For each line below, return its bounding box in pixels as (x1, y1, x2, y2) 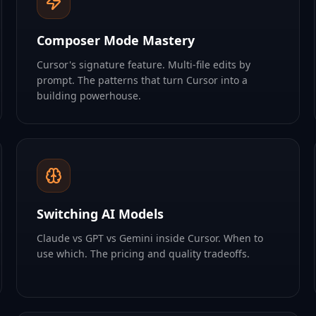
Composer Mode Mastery (36, 32, 195, 49)
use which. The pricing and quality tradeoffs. (36, 247, 250, 260)
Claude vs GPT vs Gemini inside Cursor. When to (36, 231, 263, 245)
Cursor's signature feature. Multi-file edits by (36, 58, 250, 71)
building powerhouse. (36, 89, 141, 102)
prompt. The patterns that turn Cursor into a (36, 73, 248, 87)
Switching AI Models (36, 205, 164, 222)
